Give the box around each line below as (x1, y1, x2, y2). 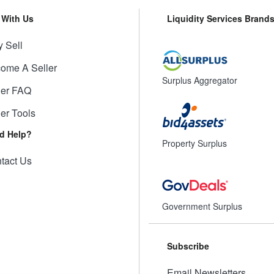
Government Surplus (162, 199, 242, 212)
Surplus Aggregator (162, 73, 237, 86)
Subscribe (166, 239, 209, 252)
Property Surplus (162, 136, 227, 149)
